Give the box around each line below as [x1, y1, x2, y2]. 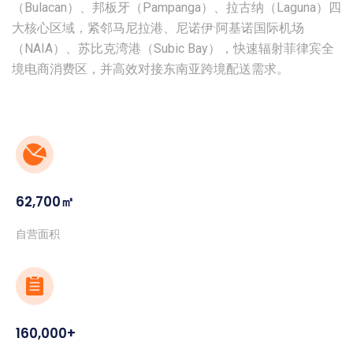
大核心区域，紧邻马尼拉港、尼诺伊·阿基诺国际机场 [12, 20, 304, 35]
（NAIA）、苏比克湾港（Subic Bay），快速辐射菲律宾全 [12, 41, 334, 56]
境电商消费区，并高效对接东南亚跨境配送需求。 [12, 61, 289, 76]
